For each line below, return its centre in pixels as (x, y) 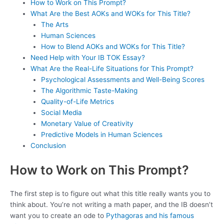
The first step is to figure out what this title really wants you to (110, 194)
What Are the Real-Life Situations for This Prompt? (112, 69)
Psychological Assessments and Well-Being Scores (122, 80)
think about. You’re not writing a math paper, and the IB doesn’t (111, 205)
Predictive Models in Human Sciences (101, 135)
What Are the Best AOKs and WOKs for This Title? (111, 14)
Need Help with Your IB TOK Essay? (88, 58)
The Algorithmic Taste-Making (89, 91)
